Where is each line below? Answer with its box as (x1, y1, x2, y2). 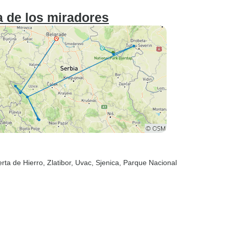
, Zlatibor (43, 158, 71, 167)
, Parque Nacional (119, 158, 177, 167)
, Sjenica (91, 158, 119, 167)
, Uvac (71, 158, 91, 167)
